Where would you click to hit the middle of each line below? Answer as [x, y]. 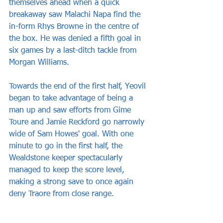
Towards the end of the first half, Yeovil [79, 87]
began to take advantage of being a [72, 99]
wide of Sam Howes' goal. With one [72, 135]
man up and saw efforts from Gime [71, 111]
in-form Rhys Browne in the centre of [75, 27]
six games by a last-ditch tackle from [74, 51]
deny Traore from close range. [61, 194]
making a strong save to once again [72, 182]
